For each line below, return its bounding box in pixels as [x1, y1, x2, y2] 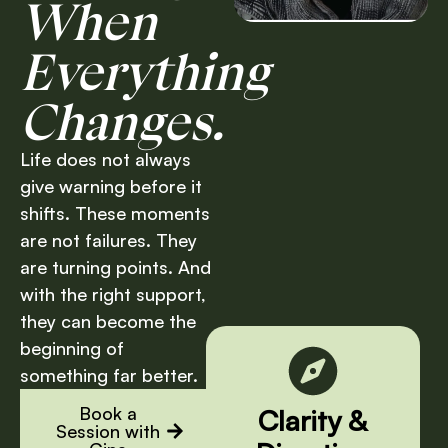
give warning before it [20, 174, 202, 197]
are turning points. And [20, 255, 211, 278]
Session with [56, 419, 160, 442]
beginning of [20, 336, 124, 359]
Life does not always [20, 147, 191, 170]
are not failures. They [20, 228, 197, 251]
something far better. [20, 363, 198, 386]
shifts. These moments [20, 201, 210, 224]
